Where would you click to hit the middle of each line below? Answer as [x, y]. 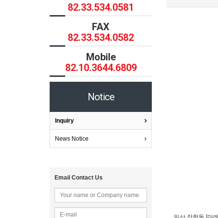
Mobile [101, 57]
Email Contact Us [79, 178]
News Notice [72, 139]
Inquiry [64, 121]
